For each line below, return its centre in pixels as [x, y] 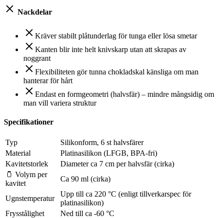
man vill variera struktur [60, 103]
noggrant [37, 58]
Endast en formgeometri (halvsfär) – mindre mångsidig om [125, 94]
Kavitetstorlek [27, 164]
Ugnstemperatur [30, 199]
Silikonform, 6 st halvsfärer [102, 143]
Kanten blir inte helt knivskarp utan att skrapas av [111, 49]
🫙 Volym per [26, 175]
